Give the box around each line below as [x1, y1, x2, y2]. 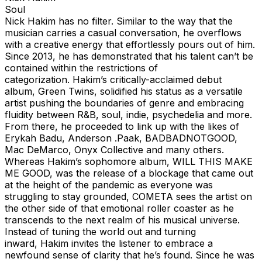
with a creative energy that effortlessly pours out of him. [5, 38, 255, 50]
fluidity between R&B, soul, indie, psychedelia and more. [5, 108, 252, 120]
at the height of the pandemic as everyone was [5, 178, 213, 191]
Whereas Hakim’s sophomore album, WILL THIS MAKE [5, 155, 253, 167]
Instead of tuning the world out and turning [5, 225, 196, 237]
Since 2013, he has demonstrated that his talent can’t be [5, 50, 253, 62]
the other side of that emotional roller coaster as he [5, 202, 234, 214]
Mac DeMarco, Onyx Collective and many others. [5, 143, 224, 156]
